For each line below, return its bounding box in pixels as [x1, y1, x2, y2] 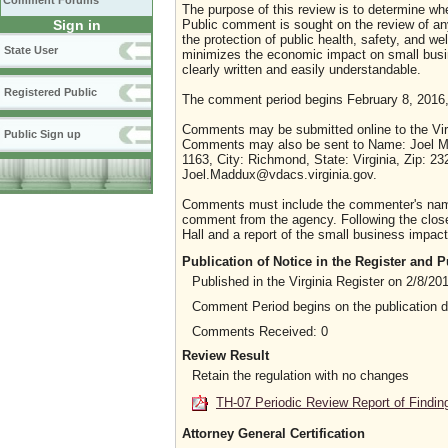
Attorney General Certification [182, 425, 365, 441]
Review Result [182, 347, 269, 363]
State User [4, 44, 58, 56]
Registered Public [4, 86, 97, 98]
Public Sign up [4, 128, 81, 140]
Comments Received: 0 [192, 324, 328, 339]
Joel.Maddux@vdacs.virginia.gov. [182, 167, 377, 182]
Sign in [52, 17, 101, 33]
